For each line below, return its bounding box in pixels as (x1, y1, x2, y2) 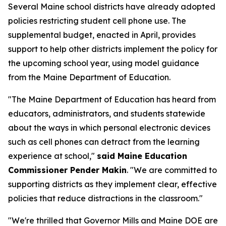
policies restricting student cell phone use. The (8, 16, 186, 26)
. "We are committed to (127, 165, 217, 175)
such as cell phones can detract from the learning (8, 137, 200, 147)
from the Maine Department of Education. (8, 72, 171, 82)
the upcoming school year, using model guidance (8, 58, 199, 68)
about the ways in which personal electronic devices (8, 123, 210, 133)
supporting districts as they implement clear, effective (8, 179, 217, 189)
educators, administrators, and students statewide (8, 108, 205, 119)
